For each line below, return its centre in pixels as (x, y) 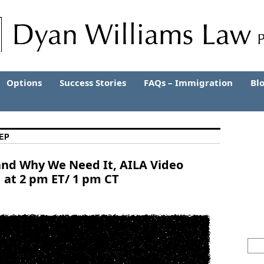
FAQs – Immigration (188, 82)
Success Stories (93, 82)
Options (24, 82)
